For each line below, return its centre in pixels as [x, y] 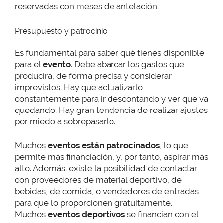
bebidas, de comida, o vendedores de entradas [107, 191]
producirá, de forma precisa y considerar [93, 75]
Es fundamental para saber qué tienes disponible [110, 53]
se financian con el [162, 214]
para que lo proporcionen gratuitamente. [94, 203]
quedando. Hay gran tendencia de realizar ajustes [111, 110]
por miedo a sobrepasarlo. [65, 121]
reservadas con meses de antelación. [87, 7]
